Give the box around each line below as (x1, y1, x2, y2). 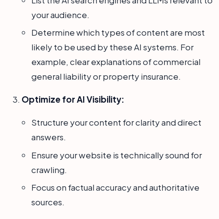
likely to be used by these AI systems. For (31, 42, 194, 53)
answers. (31, 131, 66, 143)
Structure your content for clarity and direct (31, 117, 201, 128)
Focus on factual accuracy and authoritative (31, 182, 199, 193)
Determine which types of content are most (31, 27, 205, 38)
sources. (31, 197, 65, 208)
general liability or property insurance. (31, 71, 181, 82)
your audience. (31, 9, 89, 20)
